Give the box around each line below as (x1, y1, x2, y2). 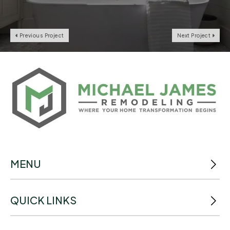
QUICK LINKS (10, 194, 76, 207)
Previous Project (18, 32, 64, 39)
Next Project (177, 32, 212, 39)
